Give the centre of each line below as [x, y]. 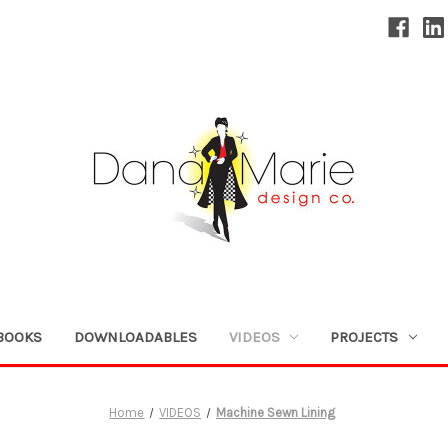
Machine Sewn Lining [276, 412]
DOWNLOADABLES [135, 336]
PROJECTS [364, 336]
